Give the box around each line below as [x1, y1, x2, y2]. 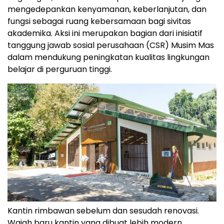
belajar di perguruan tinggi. [7, 63, 112, 75]
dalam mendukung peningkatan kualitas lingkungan [7, 51, 209, 63]
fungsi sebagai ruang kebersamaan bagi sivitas [7, 15, 191, 27]
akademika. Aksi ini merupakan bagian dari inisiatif [7, 27, 202, 39]
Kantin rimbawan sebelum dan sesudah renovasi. [7, 205, 199, 217]
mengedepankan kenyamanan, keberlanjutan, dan [7, 3, 206, 15]
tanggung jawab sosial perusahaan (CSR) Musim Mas [7, 39, 214, 51]
